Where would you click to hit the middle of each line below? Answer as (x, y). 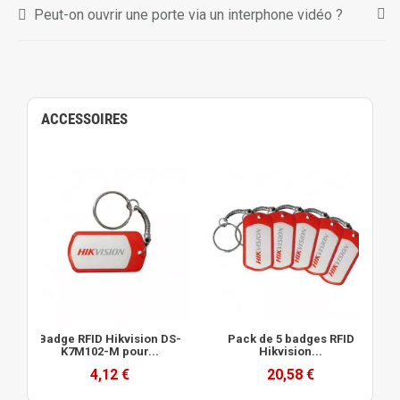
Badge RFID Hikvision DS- (109, 339)
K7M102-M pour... (109, 351)
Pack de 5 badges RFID (291, 339)
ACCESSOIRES (84, 119)
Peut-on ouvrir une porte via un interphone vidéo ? (189, 15)
